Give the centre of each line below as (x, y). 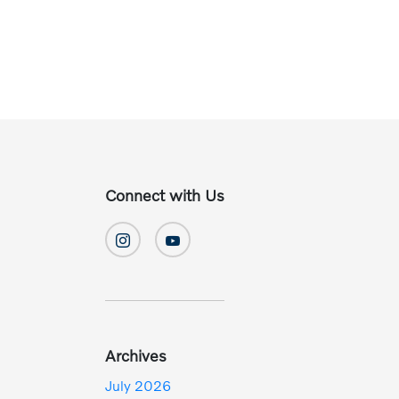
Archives (136, 355)
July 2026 (138, 385)
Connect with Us (165, 195)
